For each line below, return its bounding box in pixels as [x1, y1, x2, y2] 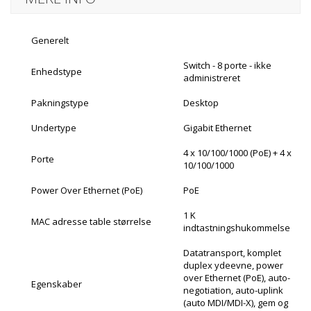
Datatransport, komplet [183, 246, 281, 259]
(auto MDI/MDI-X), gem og [183, 296, 288, 309]
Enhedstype [31, 65, 84, 78]
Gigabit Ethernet [183, 121, 253, 134]
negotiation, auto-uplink [183, 283, 283, 296]
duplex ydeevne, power [183, 258, 283, 271]
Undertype [31, 121, 78, 134]
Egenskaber [31, 277, 84, 290]
